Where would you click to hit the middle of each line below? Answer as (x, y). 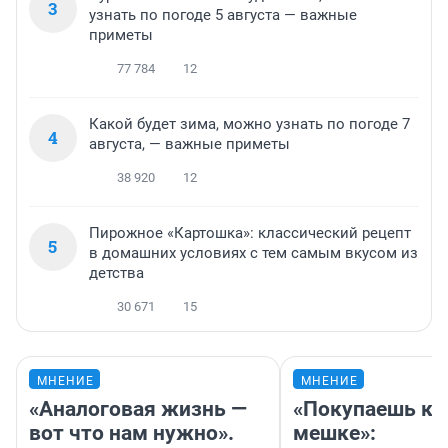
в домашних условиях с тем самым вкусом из (253, 253)
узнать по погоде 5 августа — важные (223, 15)
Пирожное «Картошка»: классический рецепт (250, 233)
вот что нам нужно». (131, 433)
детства (116, 273)
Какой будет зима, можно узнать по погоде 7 (249, 124)
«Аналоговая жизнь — (138, 409)
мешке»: (334, 433)
